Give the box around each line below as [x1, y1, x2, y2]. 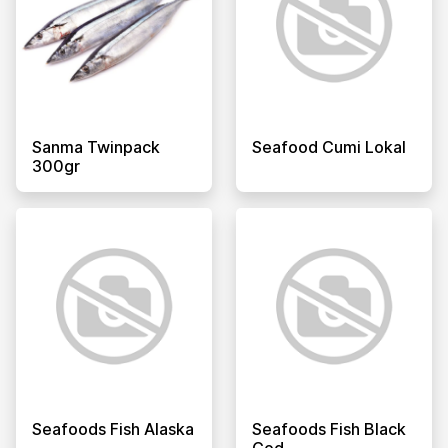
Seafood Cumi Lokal [252, 136, 406, 157]
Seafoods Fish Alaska [32, 418, 194, 439]
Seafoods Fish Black [252, 418, 406, 439]
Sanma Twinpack [32, 136, 160, 157]
